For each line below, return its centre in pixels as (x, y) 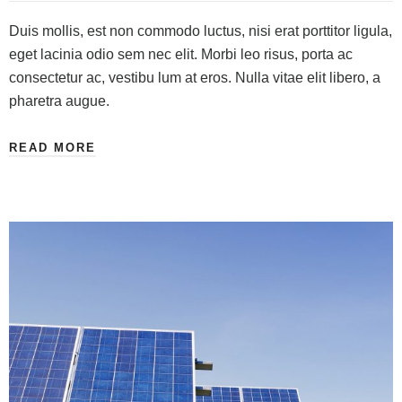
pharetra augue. (59, 101)
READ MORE (52, 148)
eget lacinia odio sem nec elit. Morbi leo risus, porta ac (181, 55)
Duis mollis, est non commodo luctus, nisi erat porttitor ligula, (201, 31)
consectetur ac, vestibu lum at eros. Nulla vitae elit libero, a (195, 78)
